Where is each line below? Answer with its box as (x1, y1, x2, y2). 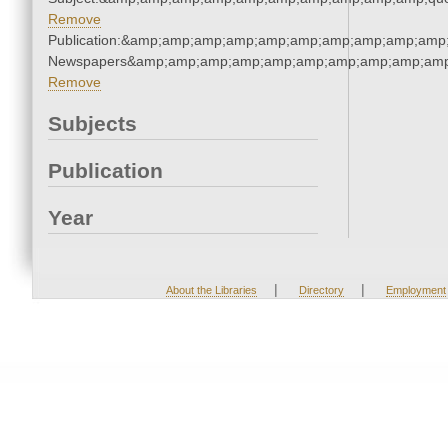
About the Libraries (165, 284, 257, 297)
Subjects (48, 112, 137, 136)
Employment (385, 284, 446, 297)
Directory (298, 284, 344, 297)
